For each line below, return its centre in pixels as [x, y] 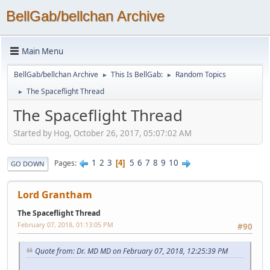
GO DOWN [28, 163]
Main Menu [42, 51]
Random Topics [201, 74]
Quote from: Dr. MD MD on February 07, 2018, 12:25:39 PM [131, 251]
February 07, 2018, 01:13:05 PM [65, 224]
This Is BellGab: [137, 74]
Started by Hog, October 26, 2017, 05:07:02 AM [102, 133]
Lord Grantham [55, 194]
